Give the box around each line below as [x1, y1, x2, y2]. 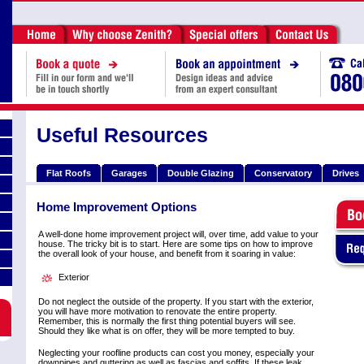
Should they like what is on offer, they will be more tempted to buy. [38, 326, 295, 336]
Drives [332, 168, 359, 178]
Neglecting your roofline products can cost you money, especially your [38, 348, 314, 358]
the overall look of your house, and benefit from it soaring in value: [38, 248, 296, 258]
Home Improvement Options [37, 201, 200, 214]
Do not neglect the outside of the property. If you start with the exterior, [38, 297, 314, 307]
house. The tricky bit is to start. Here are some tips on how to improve [38, 238, 313, 249]
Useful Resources [37, 123, 208, 146]
